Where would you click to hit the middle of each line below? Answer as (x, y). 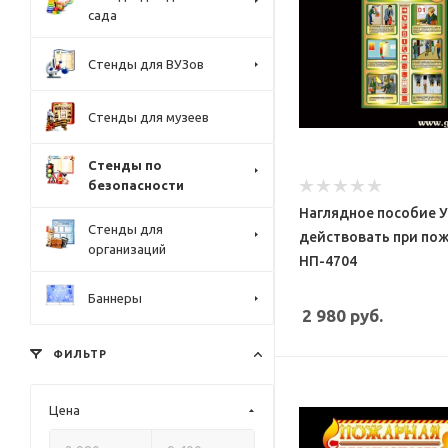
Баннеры (115, 297)
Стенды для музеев (148, 116)
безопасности (136, 185)
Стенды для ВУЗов (146, 63)
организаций (127, 249)
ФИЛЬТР (78, 354)
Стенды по (125, 165)
